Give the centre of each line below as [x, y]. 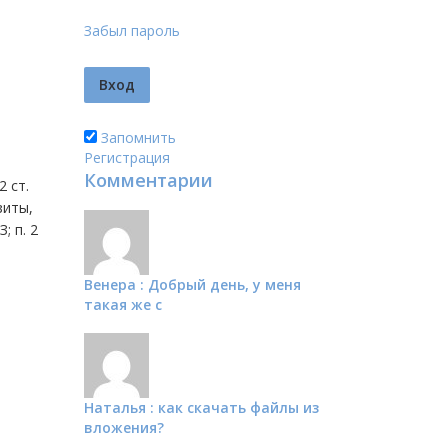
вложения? [123, 428]
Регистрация [126, 158]
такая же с [122, 305]
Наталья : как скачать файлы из [201, 408]
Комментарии [148, 180]
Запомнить [136, 138]
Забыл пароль [131, 31]
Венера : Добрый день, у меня [192, 285]
